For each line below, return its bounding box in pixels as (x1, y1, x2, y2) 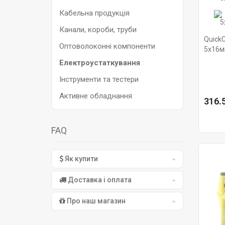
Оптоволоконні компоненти (59, 42, 155, 51)
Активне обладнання (59, 91, 132, 100)
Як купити (63, 155, 98, 163)
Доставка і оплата (66, 176, 132, 184)
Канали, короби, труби (59, 25, 137, 34)
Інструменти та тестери (59, 75, 139, 84)
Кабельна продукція (59, 9, 130, 18)
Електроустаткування (59, 58, 140, 67)
